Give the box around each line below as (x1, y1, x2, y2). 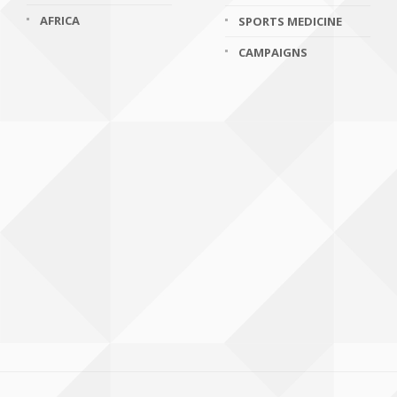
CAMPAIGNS (238, 44, 307, 60)
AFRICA (40, 12, 80, 28)
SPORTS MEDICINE (238, 13, 342, 29)
